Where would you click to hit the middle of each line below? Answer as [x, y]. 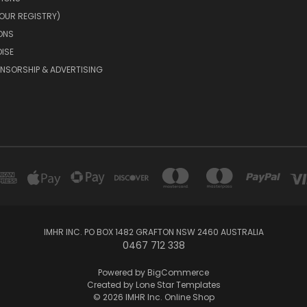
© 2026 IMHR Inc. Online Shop [153, 297]
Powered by [123, 272]
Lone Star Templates [178, 284]
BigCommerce [178, 272]
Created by [111, 284]
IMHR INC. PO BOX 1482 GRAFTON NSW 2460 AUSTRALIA [153, 232]
